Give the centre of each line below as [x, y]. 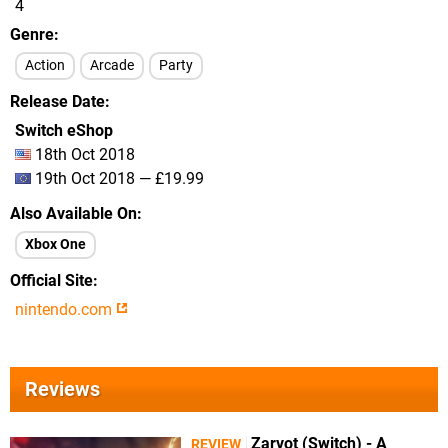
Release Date [57, 101]
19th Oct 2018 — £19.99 [117, 178]
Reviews [62, 389]
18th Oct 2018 [83, 154]
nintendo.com [65, 309]
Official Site [51, 280]
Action [45, 65]
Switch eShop [64, 130]
